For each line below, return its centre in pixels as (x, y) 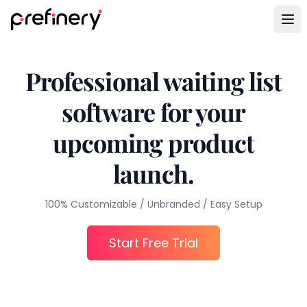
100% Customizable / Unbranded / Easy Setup (153, 204)
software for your (153, 112)
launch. (153, 173)
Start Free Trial (153, 243)
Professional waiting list (153, 81)
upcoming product (153, 143)
